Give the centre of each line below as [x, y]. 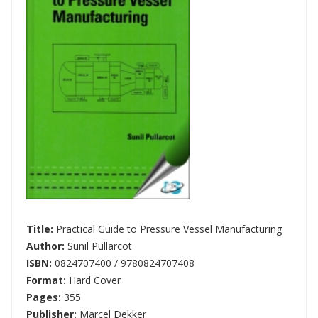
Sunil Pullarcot [100, 246]
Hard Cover [95, 280]
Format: [48, 280]
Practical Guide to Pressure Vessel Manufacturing [169, 229]
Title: [41, 229]
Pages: [45, 297]
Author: [47, 246]
